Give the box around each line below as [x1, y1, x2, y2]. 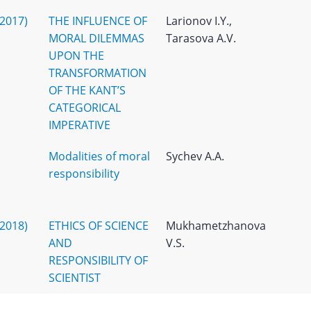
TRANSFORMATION [48, 65, 146, 81]
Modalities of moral [48, 149, 150, 164]
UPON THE [48, 48, 104, 63]
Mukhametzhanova [165, 218, 266, 233]
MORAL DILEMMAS [48, 31, 144, 46]
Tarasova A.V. [165, 31, 236, 46]
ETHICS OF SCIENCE [48, 218, 149, 233]
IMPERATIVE [48, 117, 110, 133]
